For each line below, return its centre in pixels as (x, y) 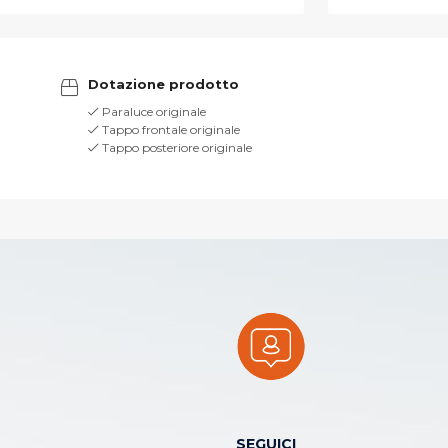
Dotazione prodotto (163, 84)
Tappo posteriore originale (175, 147)
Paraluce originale (152, 111)
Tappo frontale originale (169, 129)
